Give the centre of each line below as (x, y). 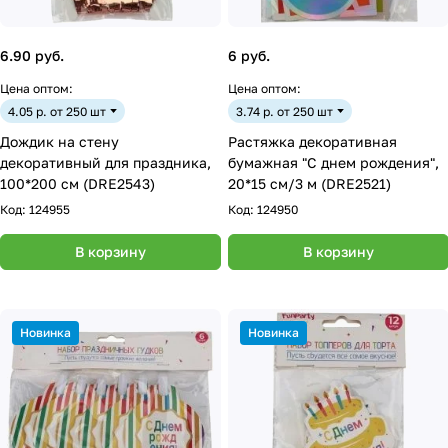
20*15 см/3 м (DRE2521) (309, 183)
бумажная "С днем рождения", (333, 162)
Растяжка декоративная (312, 141)
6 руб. (249, 55)
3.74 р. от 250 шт (284, 111)
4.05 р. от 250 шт (57, 111)
